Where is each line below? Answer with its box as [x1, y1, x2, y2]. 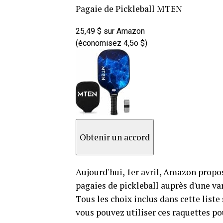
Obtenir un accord [80, 131, 150, 143]
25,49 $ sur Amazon [76, 26, 145, 36]
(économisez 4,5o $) [76, 38, 147, 48]
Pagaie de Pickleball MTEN [76, 2, 182, 14]
